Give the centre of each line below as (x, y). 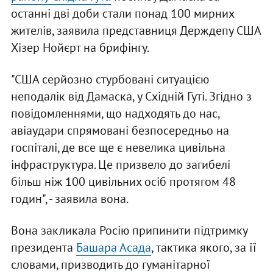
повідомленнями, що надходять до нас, (115, 114)
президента (43, 248)
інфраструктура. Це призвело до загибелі (120, 165)
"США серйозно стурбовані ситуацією (110, 80)
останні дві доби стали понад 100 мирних (122, 14)
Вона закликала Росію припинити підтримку (129, 231)
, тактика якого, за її (204, 248)
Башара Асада (113, 248)
